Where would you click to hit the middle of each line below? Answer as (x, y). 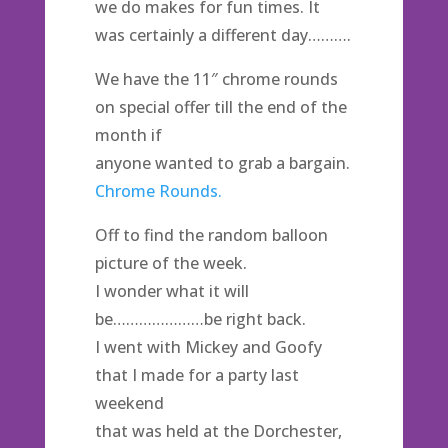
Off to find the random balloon (211, 235)
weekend (129, 403)
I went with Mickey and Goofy (208, 347)
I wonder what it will (171, 291)
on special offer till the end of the (220, 107)
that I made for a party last (196, 375)
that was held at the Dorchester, (218, 431)
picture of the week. (170, 263)
